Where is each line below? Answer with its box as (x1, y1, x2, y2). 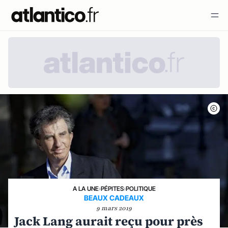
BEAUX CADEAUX (84, 193, 144, 202)
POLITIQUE (125, 185, 156, 192)
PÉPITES (100, 185, 124, 192)
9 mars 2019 (96, 204, 132, 212)
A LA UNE (72, 185, 99, 192)
